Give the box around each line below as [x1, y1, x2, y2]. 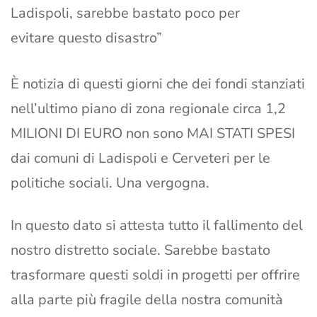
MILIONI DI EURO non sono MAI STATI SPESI [11, 124, 295, 144]
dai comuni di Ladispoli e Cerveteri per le [11, 149, 270, 168]
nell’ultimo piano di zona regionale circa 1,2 [11, 99, 286, 119]
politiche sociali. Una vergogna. [11, 173, 209, 193]
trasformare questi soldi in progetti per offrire [11, 265, 300, 285]
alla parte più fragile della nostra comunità [11, 290, 283, 310]
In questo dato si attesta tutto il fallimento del [11, 216, 303, 236]
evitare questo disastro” [11, 28, 162, 48]
